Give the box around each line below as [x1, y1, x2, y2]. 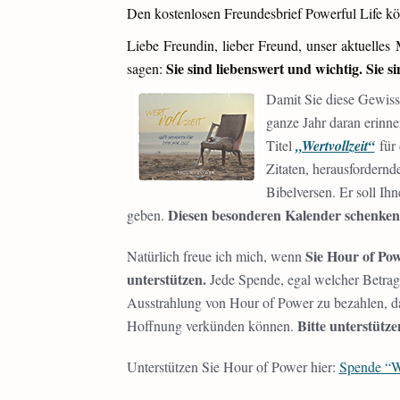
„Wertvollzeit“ [295, 136, 375, 155]
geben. [126, 205, 168, 224]
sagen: [126, 59, 166, 78]
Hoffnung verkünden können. [126, 316, 297, 335]
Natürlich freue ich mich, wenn [126, 246, 305, 265]
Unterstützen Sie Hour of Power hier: [126, 357, 339, 376]
